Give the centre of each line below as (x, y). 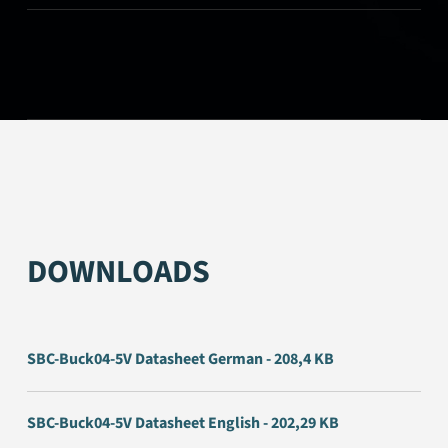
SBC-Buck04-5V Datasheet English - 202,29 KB (183, 423)
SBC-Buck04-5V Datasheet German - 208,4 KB (181, 359)
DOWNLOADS (119, 272)
